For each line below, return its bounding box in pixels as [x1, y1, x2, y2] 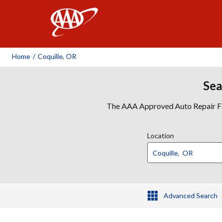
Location [147, 131, 174, 140]
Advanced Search [163, 191, 218, 200]
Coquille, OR [38, 52, 76, 60]
